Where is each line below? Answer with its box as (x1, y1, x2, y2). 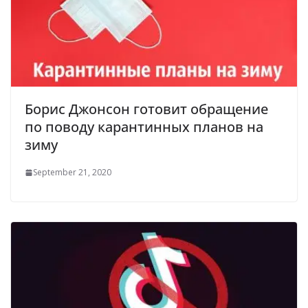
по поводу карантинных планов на (25, 118, 263, 137)
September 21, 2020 (33, 166, 111, 179)
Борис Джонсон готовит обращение (25, 100, 268, 119)
